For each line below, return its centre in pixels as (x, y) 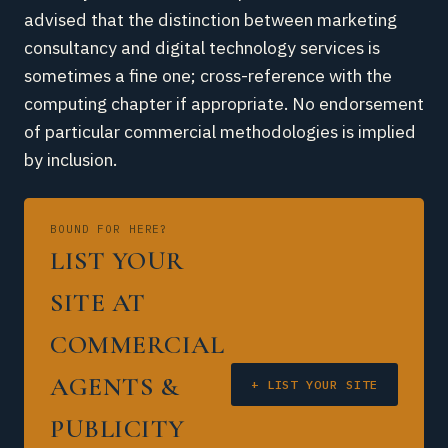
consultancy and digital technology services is (202, 47)
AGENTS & (115, 386)
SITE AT (98, 302)
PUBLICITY (117, 428)
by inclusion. (70, 159)
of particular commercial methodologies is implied (220, 131)
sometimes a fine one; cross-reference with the (208, 75)
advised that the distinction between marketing (210, 19)
